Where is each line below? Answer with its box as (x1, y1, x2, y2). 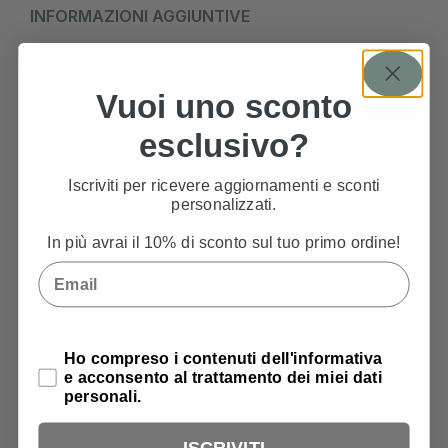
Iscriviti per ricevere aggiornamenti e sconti (68, 176, 380, 195)
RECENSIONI (30, 38, 125, 59)
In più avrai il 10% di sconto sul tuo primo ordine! (47, 233, 401, 252)
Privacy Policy (37, 347, 150, 366)
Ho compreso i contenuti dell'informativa (64, 349, 383, 368)
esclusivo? (138, 127, 310, 165)
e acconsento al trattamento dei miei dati (64, 368, 383, 387)
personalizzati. (171, 195, 277, 215)
